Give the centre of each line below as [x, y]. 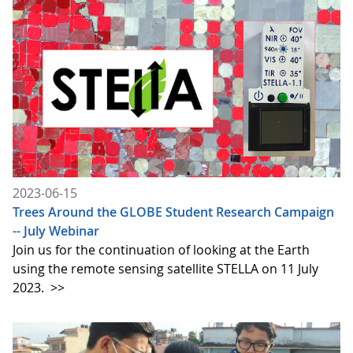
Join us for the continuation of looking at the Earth [161, 249]
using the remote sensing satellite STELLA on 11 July [165, 268]
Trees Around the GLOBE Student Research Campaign [173, 212]
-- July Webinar [56, 230]
